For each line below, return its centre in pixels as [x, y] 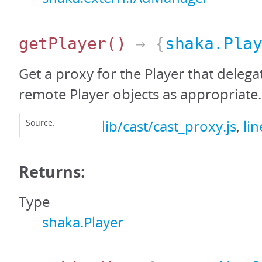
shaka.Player [83, 223]
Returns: [52, 172]
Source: [40, 123]
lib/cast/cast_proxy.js [169, 127]
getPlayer [63, 44]
